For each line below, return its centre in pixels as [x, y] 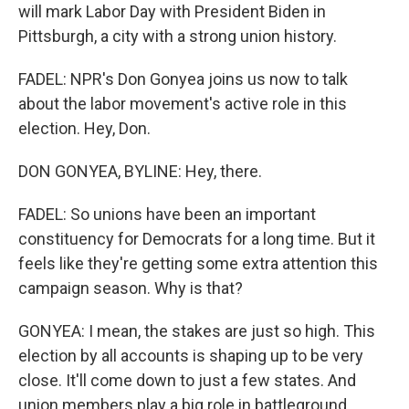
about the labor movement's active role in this [183, 104]
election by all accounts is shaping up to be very [191, 356]
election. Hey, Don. [84, 128]
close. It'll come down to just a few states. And [187, 380]
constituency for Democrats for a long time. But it [197, 239]
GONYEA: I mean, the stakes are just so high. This [197, 331]
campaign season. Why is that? [131, 288]
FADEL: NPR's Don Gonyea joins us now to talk [183, 79]
